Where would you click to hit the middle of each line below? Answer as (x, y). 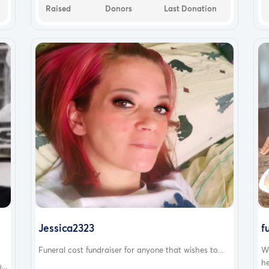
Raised (58, 8)
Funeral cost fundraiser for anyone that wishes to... (131, 249)
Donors (118, 8)
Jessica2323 (66, 228)
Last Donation (191, 8)
